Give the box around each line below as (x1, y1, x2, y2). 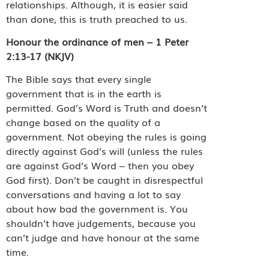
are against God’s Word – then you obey (6, 158, 194, 173)
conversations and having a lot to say (6, 187, 181, 202)
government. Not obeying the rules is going (6, 129, 207, 144)
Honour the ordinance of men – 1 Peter (6, 34, 189, 49)
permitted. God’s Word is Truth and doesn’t (6, 100, 207, 115)
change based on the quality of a (6, 115, 160, 130)
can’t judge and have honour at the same (6, 230, 199, 245)
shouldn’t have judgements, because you (6, 216, 196, 231)
